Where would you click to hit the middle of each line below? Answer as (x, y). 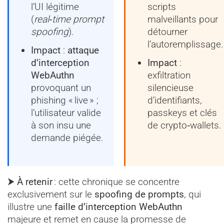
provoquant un (61, 87)
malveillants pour (182, 19)
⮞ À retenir (30, 181)
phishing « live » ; (65, 100)
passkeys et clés (182, 112)
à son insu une (61, 125)
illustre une (31, 206)
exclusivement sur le (51, 194)
